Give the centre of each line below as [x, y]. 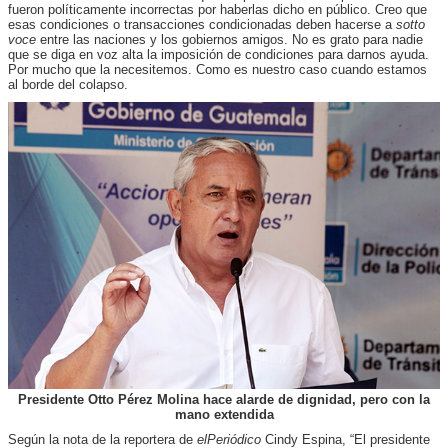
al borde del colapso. [68, 84]
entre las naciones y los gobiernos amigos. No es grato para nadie [229, 39]
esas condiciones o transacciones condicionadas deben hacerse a [202, 24]
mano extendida [224, 414]
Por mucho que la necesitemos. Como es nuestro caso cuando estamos [217, 69]
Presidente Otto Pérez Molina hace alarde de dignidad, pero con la [224, 399]
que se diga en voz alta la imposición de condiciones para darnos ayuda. [218, 54]
